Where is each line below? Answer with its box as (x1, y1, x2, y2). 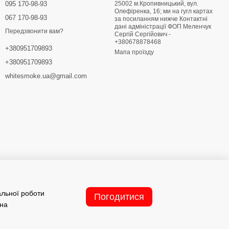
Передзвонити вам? (5, 28, 63, 35)
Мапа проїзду (114, 49, 154, 56)
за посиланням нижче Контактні (114, 15, 208, 22)
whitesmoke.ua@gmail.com (5, 72, 87, 80)
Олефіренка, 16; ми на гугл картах (114, 8, 163, 15)
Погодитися (94, 191, 144, 202)
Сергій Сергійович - (114, 31, 171, 38)
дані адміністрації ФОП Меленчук (114, 23, 211, 30)
